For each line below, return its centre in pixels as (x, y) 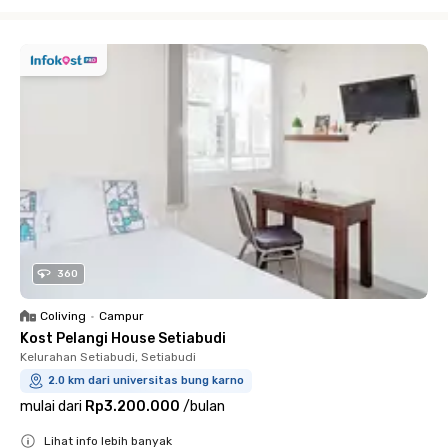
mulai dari (51, 406)
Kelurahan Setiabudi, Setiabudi (108, 357)
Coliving (63, 316)
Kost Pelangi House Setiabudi (123, 338)
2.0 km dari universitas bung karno (146, 380)
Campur (121, 316)
